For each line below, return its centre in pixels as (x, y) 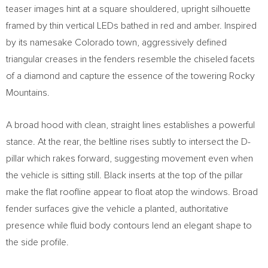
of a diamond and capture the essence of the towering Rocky (130, 76)
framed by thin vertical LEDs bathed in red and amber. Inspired (131, 26)
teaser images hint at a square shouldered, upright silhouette (128, 9)
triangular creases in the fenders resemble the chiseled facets (130, 59)
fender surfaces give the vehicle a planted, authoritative (117, 209)
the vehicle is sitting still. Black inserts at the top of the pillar (124, 175)
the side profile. (37, 242)
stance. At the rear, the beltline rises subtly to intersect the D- (128, 142)
